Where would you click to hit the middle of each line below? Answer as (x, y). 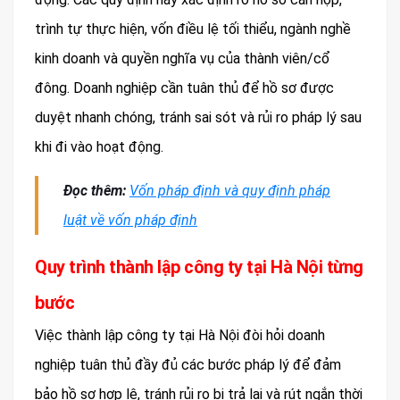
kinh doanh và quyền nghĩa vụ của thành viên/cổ (183, 58)
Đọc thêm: (96, 190)
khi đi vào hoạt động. (99, 146)
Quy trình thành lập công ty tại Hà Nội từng (199, 267)
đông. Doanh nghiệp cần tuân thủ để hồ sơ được (184, 87)
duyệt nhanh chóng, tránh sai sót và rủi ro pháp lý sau (198, 117)
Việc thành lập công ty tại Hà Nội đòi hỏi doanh (180, 335)
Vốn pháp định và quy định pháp (230, 190)
